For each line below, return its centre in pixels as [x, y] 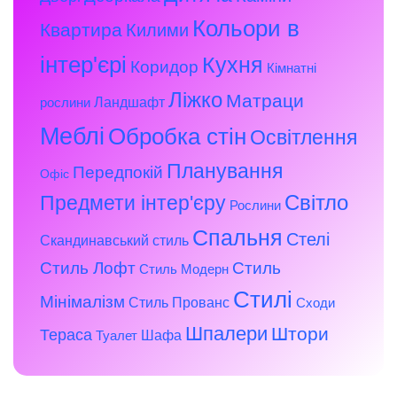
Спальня [237, 237]
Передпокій [118, 172]
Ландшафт [129, 101]
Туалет [117, 335]
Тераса [66, 335]
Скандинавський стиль [114, 240]
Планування [225, 171]
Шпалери [226, 333]
